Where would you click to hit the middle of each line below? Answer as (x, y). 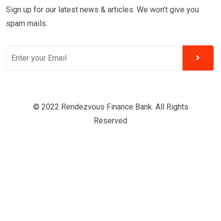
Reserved (110, 121)
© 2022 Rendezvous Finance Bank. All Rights (110, 107)
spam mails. (27, 24)
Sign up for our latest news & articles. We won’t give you (102, 10)
